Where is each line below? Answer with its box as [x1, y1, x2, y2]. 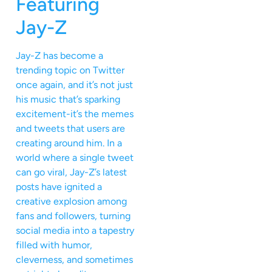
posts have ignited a [16, 181, 102, 193]
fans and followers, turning [16, 210, 131, 222]
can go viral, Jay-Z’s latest [16, 166, 127, 178]
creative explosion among [16, 195, 127, 208]
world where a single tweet [16, 152, 134, 164]
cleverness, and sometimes [16, 254, 133, 266]
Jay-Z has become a [16, 50, 103, 62]
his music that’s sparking [16, 93, 120, 106]
